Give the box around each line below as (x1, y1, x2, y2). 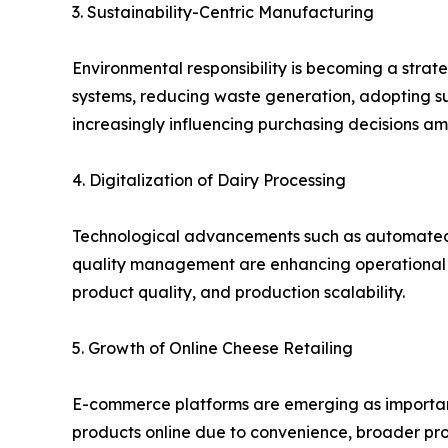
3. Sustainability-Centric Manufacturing (72, 2, 374, 23)
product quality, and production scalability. (72, 282, 405, 303)
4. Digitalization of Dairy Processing (72, 170, 346, 191)
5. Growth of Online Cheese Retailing (72, 338, 353, 359)
